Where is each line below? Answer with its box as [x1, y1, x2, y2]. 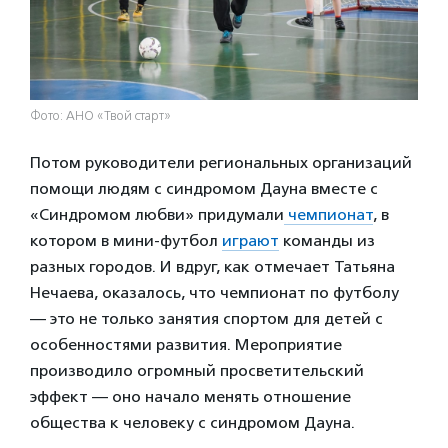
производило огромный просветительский [30, 360, 364, 380]
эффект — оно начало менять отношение [30, 386, 351, 406]
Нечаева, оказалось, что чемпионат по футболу [30, 282, 399, 302]
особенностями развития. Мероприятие [30, 334, 342, 354]
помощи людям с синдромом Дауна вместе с [30, 178, 378, 198]
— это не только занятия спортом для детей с [30, 308, 383, 328]
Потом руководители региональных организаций [30, 152, 412, 172]
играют [222, 230, 279, 250]
